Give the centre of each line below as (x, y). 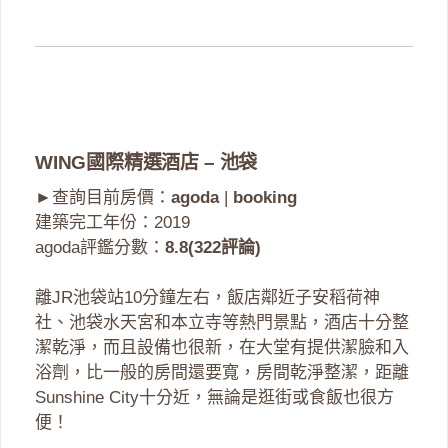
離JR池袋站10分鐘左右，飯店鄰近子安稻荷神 (207, 298)
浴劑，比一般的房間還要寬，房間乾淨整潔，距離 (222, 373)
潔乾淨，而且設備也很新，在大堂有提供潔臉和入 (222, 348)
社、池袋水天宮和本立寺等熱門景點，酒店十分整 (222, 323)
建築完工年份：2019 (112, 222)
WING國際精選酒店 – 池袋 (146, 162)
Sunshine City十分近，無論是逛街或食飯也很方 (214, 398)
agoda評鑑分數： (100, 247)
